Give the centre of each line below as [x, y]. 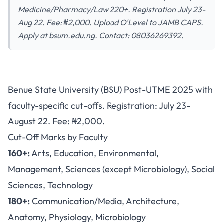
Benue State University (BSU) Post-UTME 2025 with [110, 89]
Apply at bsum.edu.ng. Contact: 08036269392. [101, 35]
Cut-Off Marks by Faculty [58, 137]
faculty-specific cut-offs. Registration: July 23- [99, 105]
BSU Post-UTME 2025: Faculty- [111, 90]
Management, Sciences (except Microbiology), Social [111, 169]
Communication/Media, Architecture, [105, 201]
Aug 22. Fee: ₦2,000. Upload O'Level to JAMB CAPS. [111, 22]
